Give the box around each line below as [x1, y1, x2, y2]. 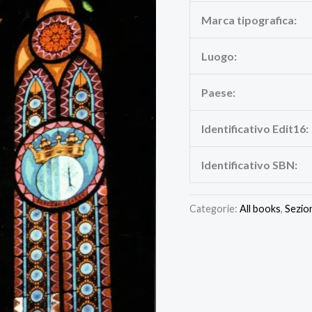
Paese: [201, 85, 235, 99]
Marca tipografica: [201, 13, 297, 26]
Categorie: [189, 202, 240, 214]
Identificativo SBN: [201, 157, 297, 171]
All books [240, 202, 281, 214]
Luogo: [201, 49, 237, 63]
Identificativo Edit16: [201, 121, 309, 135]
